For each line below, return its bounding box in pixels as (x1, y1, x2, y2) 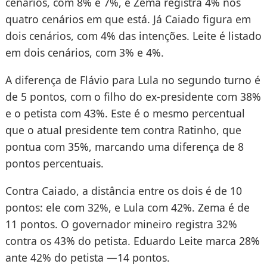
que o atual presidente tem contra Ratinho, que (5, 122, 241, 137)
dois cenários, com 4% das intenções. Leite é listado (5, 29, 262, 44)
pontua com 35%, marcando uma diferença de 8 (5, 139, 244, 154)
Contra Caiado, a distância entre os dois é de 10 (5, 183, 242, 198)
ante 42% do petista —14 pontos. (5, 250, 170, 265)
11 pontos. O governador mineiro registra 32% (5, 216, 237, 231)
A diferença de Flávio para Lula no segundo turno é (5, 72, 260, 87)
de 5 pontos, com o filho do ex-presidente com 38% (5, 89, 261, 104)
